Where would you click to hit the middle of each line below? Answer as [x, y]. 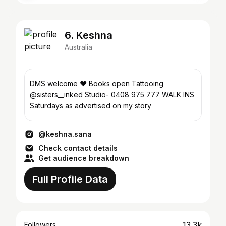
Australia [78, 47]
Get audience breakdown [84, 158]
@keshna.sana [65, 134]
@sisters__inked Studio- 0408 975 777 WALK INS [57, 95]
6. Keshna [89, 35]
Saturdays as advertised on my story [91, 106]
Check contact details [78, 148]
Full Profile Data [70, 179]
